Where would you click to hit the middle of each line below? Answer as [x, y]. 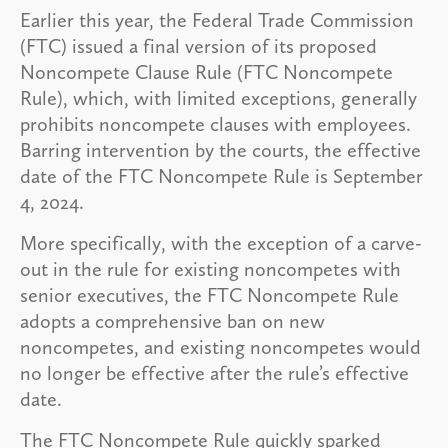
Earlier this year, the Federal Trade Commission [217, 19]
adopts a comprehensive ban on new [172, 320]
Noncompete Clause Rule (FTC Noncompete [206, 71]
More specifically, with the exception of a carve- [221, 242]
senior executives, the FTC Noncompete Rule [209, 294]
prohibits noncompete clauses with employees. [215, 123]
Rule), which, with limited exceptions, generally [218, 97]
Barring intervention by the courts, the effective [220, 149]
